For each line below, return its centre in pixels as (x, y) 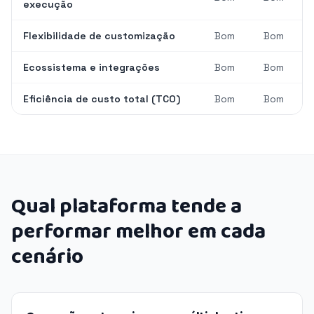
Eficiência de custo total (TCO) (102, 99)
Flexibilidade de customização (99, 36)
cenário (47, 257)
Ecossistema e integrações (91, 67)
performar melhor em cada (138, 232)
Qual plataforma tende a (127, 207)
